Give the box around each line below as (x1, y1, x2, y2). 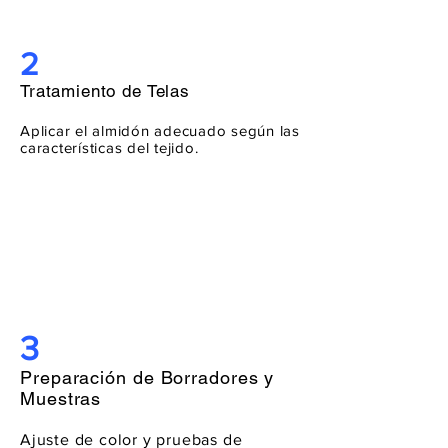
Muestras (20, 388, 102, 409)
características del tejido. (20, 139, 199, 156)
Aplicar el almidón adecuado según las (20, 122, 300, 139)
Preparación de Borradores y (20, 367, 275, 388)
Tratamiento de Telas (20, 81, 190, 101)
